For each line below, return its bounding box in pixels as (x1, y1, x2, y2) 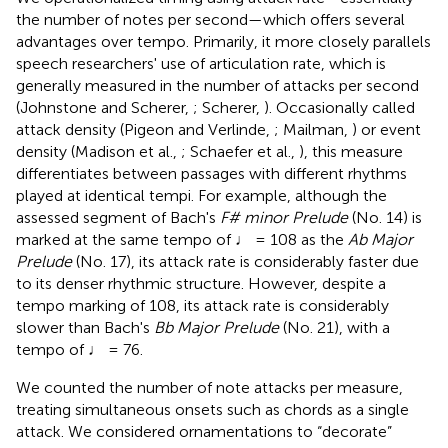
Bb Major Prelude (154, 317, 279, 337)
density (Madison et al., (16, 141, 181, 161)
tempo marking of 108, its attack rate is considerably (16, 295, 389, 315)
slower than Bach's (16, 317, 154, 337)
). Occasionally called (264, 97, 415, 117)
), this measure (299, 141, 403, 161)
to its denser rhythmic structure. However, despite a (16, 273, 386, 293)
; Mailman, (274, 119, 352, 139)
